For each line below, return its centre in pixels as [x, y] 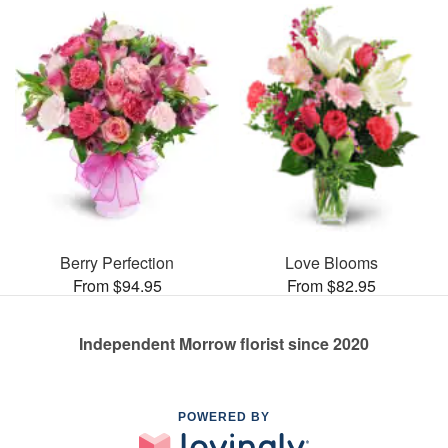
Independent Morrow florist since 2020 [224, 344]
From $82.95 [331, 286]
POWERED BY [224, 417]
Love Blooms [331, 263]
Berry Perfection [117, 263]
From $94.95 [117, 286]
